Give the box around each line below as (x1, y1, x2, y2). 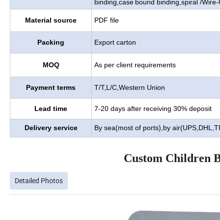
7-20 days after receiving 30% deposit (94, 104, 212, 112)
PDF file (94, 16, 119, 24)
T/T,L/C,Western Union (94, 83, 165, 91)
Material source (25, 16, 77, 24)
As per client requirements (94, 60, 176, 69)
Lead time (34, 104, 67, 112)
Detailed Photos (15, 175, 63, 185)
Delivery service (24, 123, 78, 132)
